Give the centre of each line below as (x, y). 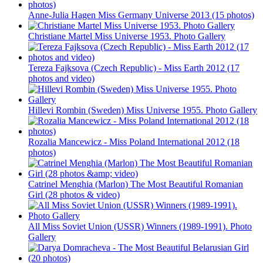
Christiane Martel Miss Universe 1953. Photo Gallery (127, 36)
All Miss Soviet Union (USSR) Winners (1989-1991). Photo (140, 226)
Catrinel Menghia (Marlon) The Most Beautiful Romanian (136, 184)
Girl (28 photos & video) (74, 194)
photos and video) (61, 78)
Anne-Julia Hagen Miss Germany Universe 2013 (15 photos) (141, 15)
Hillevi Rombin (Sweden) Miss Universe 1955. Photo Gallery (143, 110)
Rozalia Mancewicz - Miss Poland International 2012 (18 (134, 141)
